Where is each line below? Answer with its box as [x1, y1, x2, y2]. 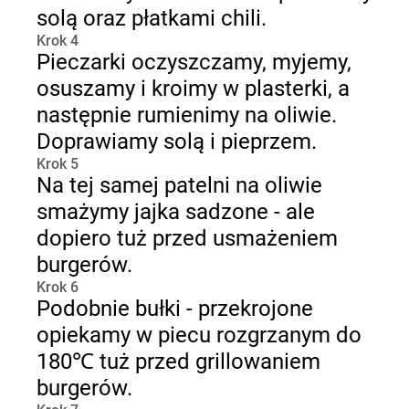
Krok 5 [37, 155, 79, 173]
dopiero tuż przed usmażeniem [37, 225, 338, 251]
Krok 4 [37, 32, 79, 49]
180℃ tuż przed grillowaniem [37, 349, 320, 374]
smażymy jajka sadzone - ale [37, 199, 315, 225]
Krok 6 [37, 278, 79, 296]
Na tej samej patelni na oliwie [37, 173, 322, 198]
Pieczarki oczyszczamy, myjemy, [37, 49, 351, 75]
